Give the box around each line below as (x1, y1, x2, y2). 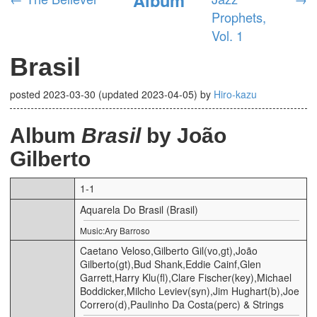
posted (10, 86, 43, 101)
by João (141, 123, 226, 147)
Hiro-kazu (214, 86, 257, 101)
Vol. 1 (212, 25, 244, 45)
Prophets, (212, 7, 267, 26)
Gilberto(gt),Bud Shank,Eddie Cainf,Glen (80, 256, 261, 271)
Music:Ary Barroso (80, 224, 150, 236)
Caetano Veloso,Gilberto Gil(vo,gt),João (80, 243, 258, 258)
